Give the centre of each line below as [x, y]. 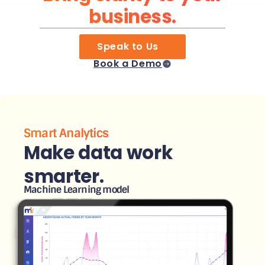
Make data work [98, 153]
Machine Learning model [77, 190]
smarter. [64, 177]
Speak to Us [128, 47]
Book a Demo [128, 64]
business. [132, 17]
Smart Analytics [66, 133]
